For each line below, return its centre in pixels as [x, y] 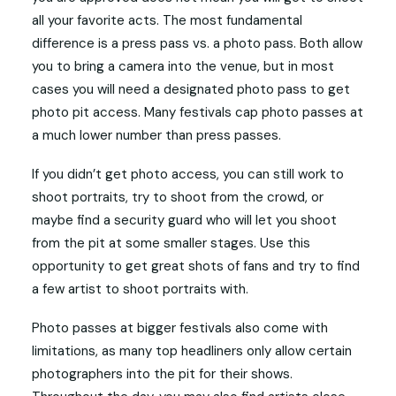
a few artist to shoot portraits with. [140, 289]
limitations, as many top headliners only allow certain [192, 351]
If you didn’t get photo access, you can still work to [188, 174]
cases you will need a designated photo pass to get [191, 89]
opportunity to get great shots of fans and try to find [196, 266]
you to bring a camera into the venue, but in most [183, 66]
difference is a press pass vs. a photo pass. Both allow [197, 43]
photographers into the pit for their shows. [162, 374]
